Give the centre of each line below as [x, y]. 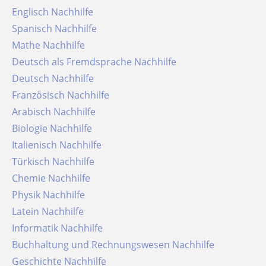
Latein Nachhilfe [50, 211]
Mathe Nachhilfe [53, 45]
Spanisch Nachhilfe [57, 28]
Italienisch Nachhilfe [58, 145]
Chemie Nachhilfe [54, 178]
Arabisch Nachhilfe [57, 112]
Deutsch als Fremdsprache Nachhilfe [98, 62]
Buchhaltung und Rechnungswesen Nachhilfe [116, 245]
